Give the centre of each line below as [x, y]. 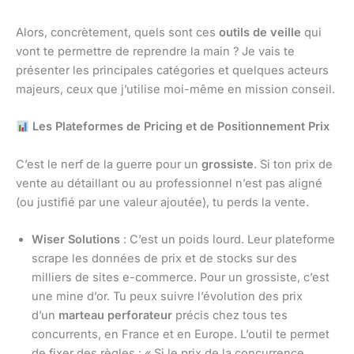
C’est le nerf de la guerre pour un [109, 164]
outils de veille [260, 33]
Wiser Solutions [76, 240]
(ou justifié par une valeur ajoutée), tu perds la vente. [162, 202]
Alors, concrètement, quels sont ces [117, 33]
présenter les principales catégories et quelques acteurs [172, 71]
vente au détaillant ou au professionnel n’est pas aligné [169, 183]
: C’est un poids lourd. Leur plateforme [228, 240]
